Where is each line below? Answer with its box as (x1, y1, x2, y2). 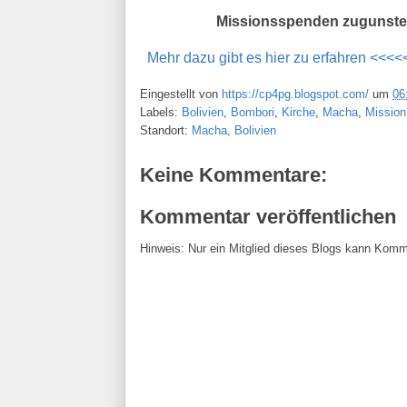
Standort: (140, 124, 192, 138)
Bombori (231, 105, 274, 120)
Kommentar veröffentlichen (140, 204, 396, 228)
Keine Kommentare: (140, 164, 327, 187)
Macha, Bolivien (192, 124, 276, 138)
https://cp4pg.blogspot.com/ (222, 87, 369, 102)
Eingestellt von (140, 87, 222, 102)
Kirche (282, 105, 315, 120)
